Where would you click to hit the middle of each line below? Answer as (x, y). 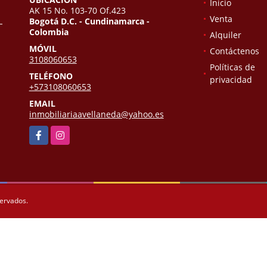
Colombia (49, 32)
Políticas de (232, 67)
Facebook (47, 132)
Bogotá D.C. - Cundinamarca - (89, 21)
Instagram (71, 132)
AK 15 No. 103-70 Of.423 (77, 11)
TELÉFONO (51, 76)
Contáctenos (234, 51)
